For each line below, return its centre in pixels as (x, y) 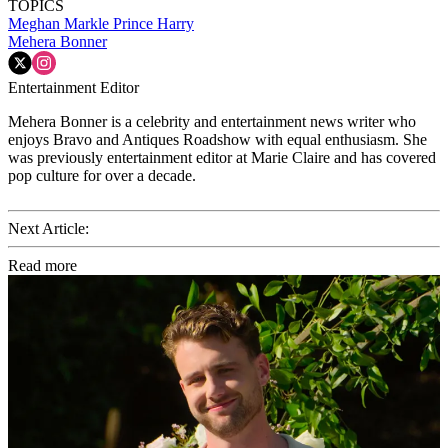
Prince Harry (153, 24)
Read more (42, 266)
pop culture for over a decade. (102, 176)
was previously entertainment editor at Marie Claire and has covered (222, 158)
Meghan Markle (60, 24)
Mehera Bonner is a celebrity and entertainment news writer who (212, 122)
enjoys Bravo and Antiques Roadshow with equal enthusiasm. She (217, 140)
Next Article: (48, 229)
